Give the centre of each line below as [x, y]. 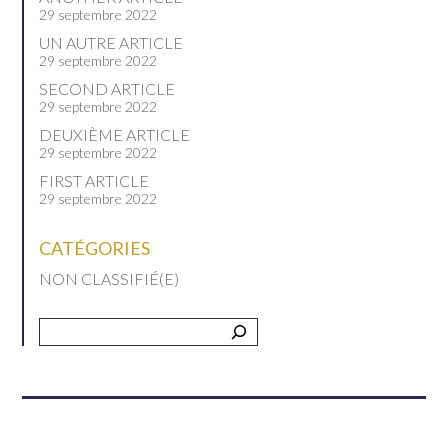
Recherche [70, 325]
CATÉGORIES [95, 248]
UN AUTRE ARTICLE [111, 42]
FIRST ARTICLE [94, 180]
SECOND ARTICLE [107, 88]
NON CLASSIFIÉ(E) [109, 278]
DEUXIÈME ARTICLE [115, 134]
